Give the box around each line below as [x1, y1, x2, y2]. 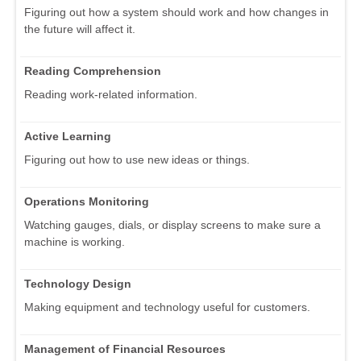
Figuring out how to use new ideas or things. [24, 153, 250, 167]
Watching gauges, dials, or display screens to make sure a [24, 218, 321, 232]
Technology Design [24, 277, 131, 291]
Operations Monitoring [24, 195, 149, 209]
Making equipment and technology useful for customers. [24, 301, 310, 314]
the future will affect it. [24, 23, 135, 36]
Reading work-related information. [24, 88, 197, 102]
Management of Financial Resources [24, 342, 226, 356]
